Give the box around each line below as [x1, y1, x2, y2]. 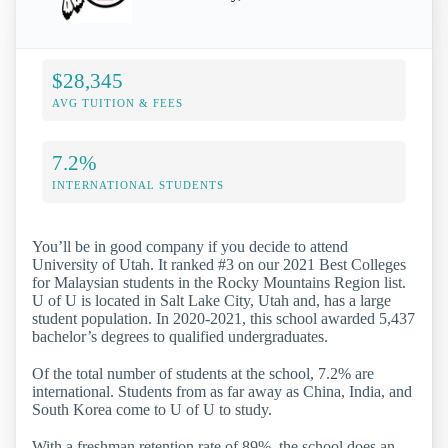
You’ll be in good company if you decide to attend [32, 237, 348, 255]
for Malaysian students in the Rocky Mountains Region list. [32, 273, 406, 291]
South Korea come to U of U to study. [32, 401, 272, 419]
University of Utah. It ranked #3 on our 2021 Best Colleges [32, 255, 406, 273]
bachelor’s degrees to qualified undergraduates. [32, 327, 328, 345]
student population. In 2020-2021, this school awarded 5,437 [32, 309, 415, 327]
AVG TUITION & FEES [52, 96, 183, 109]
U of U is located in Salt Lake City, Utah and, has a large [32, 291, 391, 309]
